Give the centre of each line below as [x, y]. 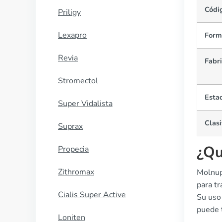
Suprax [70, 126]
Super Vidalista [85, 104]
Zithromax [76, 172]
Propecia [73, 149]
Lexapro [72, 35]
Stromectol [78, 81]
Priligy [69, 12]
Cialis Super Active [92, 195]
